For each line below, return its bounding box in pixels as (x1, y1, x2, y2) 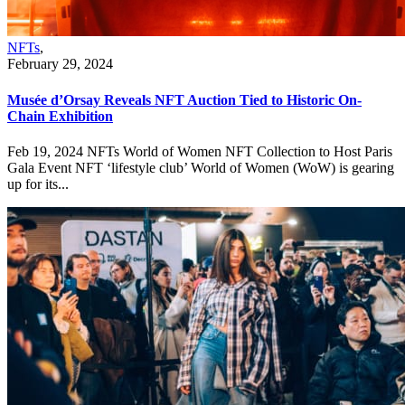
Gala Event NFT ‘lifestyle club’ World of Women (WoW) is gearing (7, 159, 394, 175)
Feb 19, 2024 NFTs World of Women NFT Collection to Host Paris (7, 143, 392, 159)
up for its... (7, 175, 69, 192)
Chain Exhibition (7, 108, 113, 124)
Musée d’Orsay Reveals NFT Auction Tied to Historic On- (7, 91, 362, 108)
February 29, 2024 (7, 56, 113, 72)
